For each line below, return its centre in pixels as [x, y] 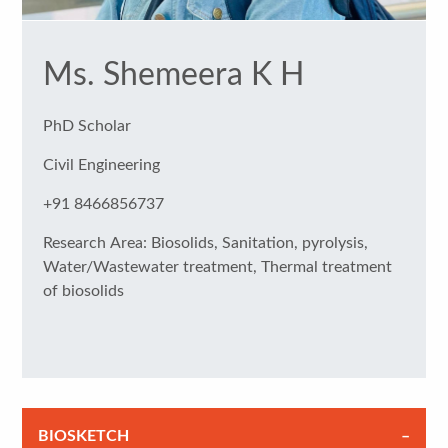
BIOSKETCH [84, 435]
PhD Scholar [86, 125]
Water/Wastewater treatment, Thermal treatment [217, 266]
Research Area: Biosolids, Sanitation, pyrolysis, [96, 242]
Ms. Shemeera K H [173, 74]
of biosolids [83, 290]
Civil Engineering [101, 164]
